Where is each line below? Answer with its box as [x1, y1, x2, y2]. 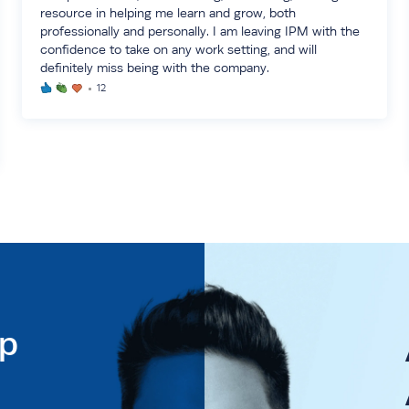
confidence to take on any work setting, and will [39, 42, 317, 57]
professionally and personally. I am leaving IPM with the [39, 24, 360, 38]
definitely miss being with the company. [39, 60, 269, 75]
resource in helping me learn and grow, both [39, 5, 296, 20]
